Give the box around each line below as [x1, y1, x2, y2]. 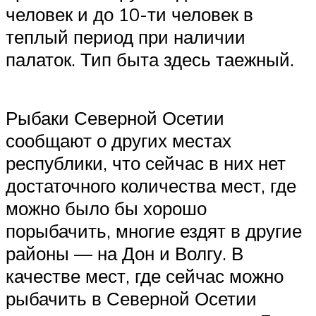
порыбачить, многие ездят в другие [6, 219, 302, 243]
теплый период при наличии [6, 25, 245, 48]
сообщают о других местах [6, 129, 231, 152]
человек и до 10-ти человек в [6, 2, 253, 25]
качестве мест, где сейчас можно [6, 265, 284, 288]
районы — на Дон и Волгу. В [6, 242, 243, 265]
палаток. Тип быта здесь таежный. [6, 47, 294, 71]
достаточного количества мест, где [6, 174, 296, 197]
